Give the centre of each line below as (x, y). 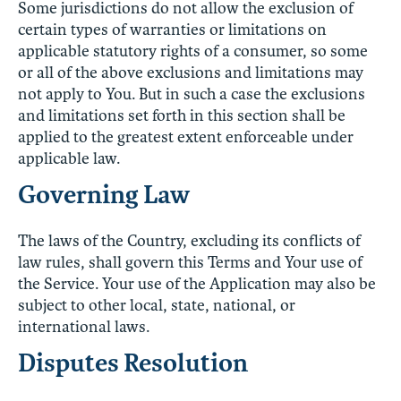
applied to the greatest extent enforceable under (186, 137)
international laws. (84, 326)
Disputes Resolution (133, 363)
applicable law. (69, 158)
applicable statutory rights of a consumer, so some (193, 51)
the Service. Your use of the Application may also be (197, 283)
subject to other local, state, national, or (157, 305)
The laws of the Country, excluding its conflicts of (189, 240)
